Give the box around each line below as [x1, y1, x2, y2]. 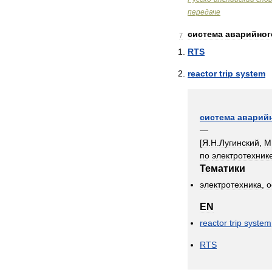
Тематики [200, 163, 245, 174]
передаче [188, 8, 220, 16]
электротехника [200, 180, 262, 189]
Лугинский [219, 138, 259, 148]
